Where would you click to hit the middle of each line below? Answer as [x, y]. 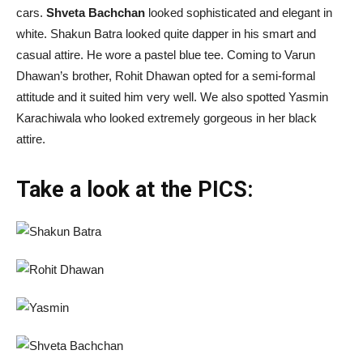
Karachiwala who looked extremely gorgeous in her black [167, 117]
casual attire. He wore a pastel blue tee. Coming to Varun [166, 54]
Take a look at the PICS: [135, 189]
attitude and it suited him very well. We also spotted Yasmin [172, 96]
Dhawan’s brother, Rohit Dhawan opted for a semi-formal [166, 75]
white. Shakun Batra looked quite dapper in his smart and [166, 33]
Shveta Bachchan [96, 12]
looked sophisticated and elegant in [239, 12]
